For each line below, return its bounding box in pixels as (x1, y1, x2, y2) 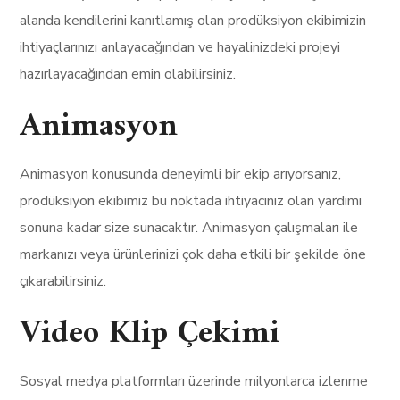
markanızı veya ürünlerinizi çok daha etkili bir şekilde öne (20, 245, 367, 264)
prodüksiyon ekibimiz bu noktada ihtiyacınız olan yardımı (20, 191, 362, 211)
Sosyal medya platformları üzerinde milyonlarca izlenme (20, 371, 369, 391)
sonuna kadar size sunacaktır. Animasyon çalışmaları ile (20, 218, 359, 237)
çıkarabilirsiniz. (20, 271, 107, 291)
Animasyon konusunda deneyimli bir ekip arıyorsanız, (20, 164, 342, 184)
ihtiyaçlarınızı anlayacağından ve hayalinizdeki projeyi (20, 37, 341, 57)
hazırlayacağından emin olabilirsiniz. (20, 64, 237, 84)
